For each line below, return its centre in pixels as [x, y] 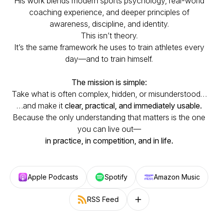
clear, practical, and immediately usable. [133, 106]
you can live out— [109, 129]
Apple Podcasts [53, 177]
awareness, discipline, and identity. [109, 24]
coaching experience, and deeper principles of [109, 12]
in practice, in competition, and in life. [109, 141]
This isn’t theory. [109, 36]
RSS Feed [103, 199]
